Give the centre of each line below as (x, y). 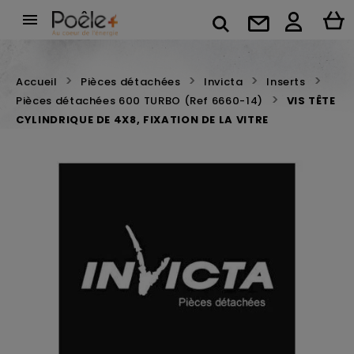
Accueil (37, 82)
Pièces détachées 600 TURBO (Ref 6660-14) (139, 101)
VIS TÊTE (311, 101)
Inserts (286, 82)
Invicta (224, 82)
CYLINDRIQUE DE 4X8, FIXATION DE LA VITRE (142, 120)
